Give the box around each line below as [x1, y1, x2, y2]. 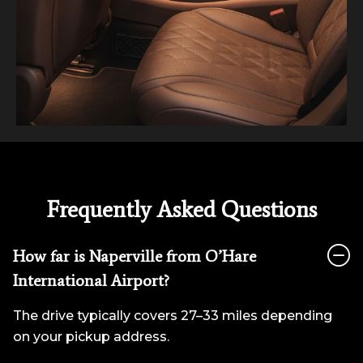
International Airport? [13, 270, 169, 290]
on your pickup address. [13, 328, 169, 344]
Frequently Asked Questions [46, 194, 317, 223]
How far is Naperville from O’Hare [13, 246, 256, 266]
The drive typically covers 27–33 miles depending [13, 307, 332, 323]
